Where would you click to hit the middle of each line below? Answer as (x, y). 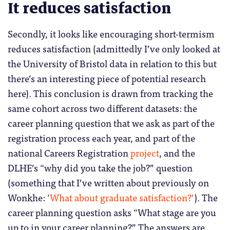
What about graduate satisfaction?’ (122, 197)
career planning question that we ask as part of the (111, 122)
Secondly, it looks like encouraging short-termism (111, 33)
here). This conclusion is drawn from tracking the (110, 93)
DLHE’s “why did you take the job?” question (100, 167)
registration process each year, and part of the (101, 137)
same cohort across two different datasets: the (102, 108)
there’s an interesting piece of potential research (107, 78)
